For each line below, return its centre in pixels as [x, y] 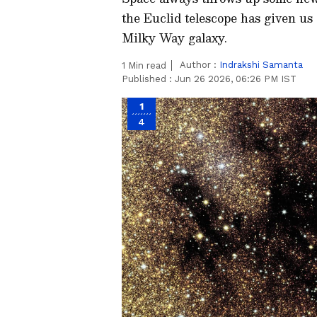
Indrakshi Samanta [261, 65]
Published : [148, 79]
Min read [146, 65]
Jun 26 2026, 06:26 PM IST [236, 79]
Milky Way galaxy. [174, 38]
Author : [200, 65]
